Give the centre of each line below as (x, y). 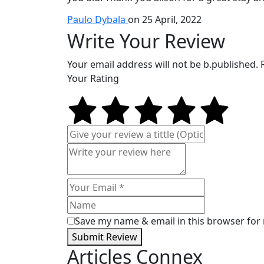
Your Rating (93, 79)
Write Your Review (146, 41)
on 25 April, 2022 (165, 20)
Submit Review (105, 237)
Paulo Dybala (98, 20)
